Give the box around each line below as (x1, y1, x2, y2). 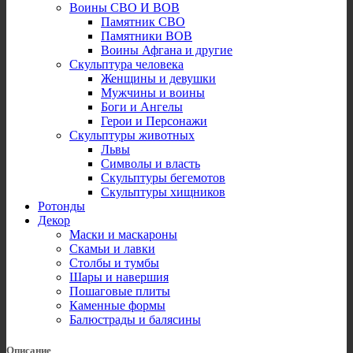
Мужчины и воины (101, 85, 205, 99)
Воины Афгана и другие (101, 43, 232, 57)
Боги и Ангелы (101, 99, 183, 113)
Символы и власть (101, 156, 200, 170)
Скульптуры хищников (101, 184, 225, 199)
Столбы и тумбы (69, 255, 159, 269)
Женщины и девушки (101, 71, 216, 85)
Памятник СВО (101, 14, 185, 28)
